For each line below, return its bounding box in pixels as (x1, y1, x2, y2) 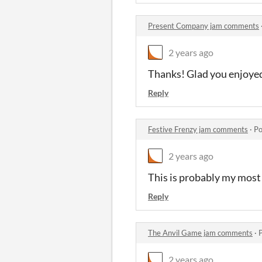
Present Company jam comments (148, 20, 259, 30)
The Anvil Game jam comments (148, 227, 253, 237)
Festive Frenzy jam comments (148, 124, 248, 134)
